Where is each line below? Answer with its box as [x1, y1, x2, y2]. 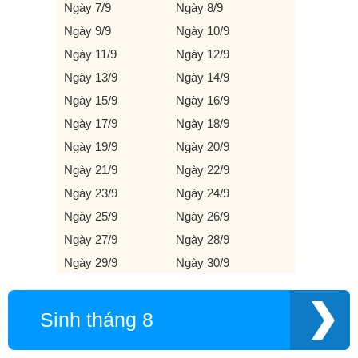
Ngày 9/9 [64, 24, 111, 38]
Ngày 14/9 [175, 70, 229, 84]
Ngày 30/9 [175, 256, 229, 269]
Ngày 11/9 [64, 47, 117, 61]
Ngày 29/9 [64, 256, 117, 269]
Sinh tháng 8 [40, 309, 153, 331]
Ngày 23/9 [64, 186, 117, 200]
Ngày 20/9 [175, 140, 229, 153]
